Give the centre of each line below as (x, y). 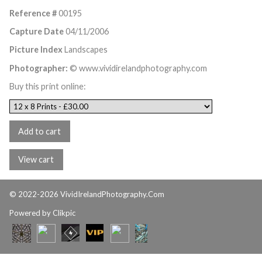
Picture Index (36, 50)
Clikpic (64, 213)
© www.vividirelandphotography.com (137, 68)
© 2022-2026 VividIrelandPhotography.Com (87, 194)
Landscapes (85, 50)
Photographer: (39, 68)
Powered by (31, 213)
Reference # (33, 13)
